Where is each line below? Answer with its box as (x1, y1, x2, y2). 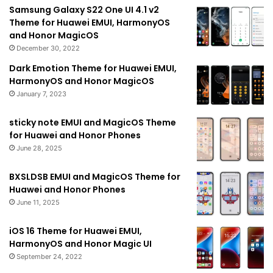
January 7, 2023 (16, 89, 66, 98)
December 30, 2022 (16, 43, 80, 52)
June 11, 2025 (16, 197, 60, 207)
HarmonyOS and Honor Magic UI (9, 237, 152, 250)
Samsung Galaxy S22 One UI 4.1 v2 (9, 3, 159, 16)
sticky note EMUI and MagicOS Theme (9, 116, 176, 129)
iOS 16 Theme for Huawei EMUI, (9, 224, 142, 237)
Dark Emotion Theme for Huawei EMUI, (9, 62, 177, 74)
